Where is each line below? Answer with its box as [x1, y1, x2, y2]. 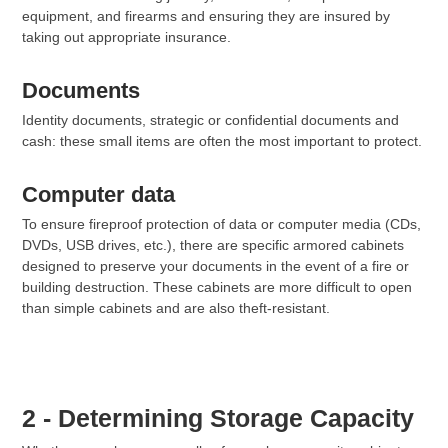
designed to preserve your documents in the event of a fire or [22, 257, 409, 274]
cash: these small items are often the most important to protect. [22, 132, 422, 149]
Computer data [22, 181, 175, 207]
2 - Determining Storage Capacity [22, 403, 414, 432]
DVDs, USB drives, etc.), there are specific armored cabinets [22, 236, 404, 253]
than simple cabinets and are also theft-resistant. [22, 299, 330, 316]
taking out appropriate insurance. [22, 28, 231, 45]
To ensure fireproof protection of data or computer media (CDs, [22, 215, 421, 232]
